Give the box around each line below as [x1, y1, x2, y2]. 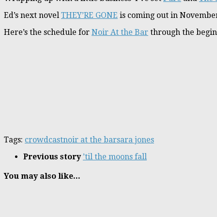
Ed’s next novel [4, 10, 61, 20]
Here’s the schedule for [4, 27, 92, 37]
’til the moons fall [83, 152, 147, 161]
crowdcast [25, 135, 63, 144]
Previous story [23, 152, 83, 161]
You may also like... [4, 171, 80, 181]
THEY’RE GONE [61, 10, 118, 20]
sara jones [117, 135, 154, 144]
